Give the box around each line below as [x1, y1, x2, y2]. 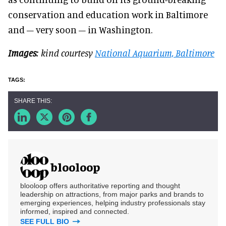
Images [8, 46, 36, 59]
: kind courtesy [36, 46, 95, 59]
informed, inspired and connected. [20, 207, 129, 215]
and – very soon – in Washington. [8, 23, 154, 35]
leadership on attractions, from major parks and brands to [20, 190, 204, 198]
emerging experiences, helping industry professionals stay [20, 198, 205, 207]
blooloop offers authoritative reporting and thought [20, 181, 180, 190]
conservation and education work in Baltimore [8, 8, 208, 20]
